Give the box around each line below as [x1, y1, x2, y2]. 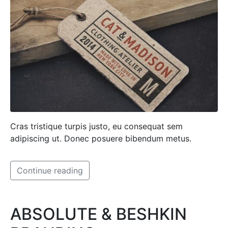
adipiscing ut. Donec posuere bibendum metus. [10, 133, 191, 144]
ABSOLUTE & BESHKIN [10, 204, 187, 224]
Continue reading [17, 165, 83, 176]
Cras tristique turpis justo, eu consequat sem [10, 121, 183, 131]
